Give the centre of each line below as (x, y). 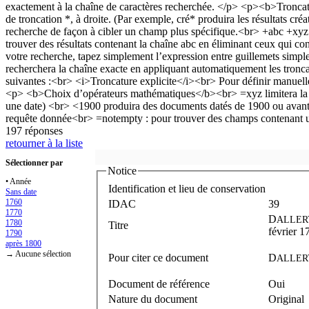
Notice (122, 170)
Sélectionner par (34, 162)
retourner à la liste (44, 143)
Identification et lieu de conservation (187, 189)
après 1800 (23, 243)
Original (286, 299)
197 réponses (34, 130)
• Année (18, 181)
